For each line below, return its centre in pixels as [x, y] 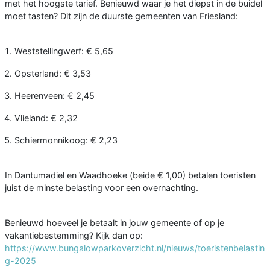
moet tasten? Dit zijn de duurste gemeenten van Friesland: [121, 16]
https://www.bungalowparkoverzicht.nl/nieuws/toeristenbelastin [135, 248]
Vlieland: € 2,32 [46, 118]
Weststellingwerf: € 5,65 [64, 51]
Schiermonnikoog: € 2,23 [66, 140]
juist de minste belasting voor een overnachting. [102, 187]
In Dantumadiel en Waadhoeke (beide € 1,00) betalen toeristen [130, 175]
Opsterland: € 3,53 [53, 73]
